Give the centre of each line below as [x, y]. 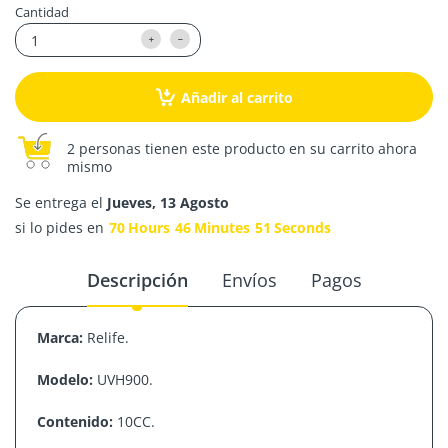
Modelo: [64, 379]
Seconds [302, 227]
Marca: [59, 337]
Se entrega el [61, 202]
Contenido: [76, 421]
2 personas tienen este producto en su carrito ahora [242, 148]
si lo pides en [59, 227]
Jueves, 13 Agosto [168, 202]
